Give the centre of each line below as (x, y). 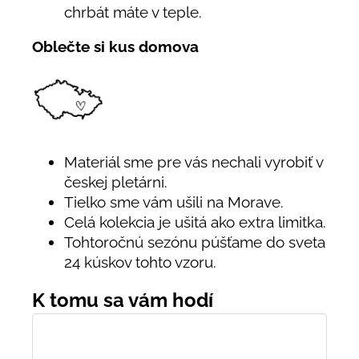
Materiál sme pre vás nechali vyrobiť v (194, 161)
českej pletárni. (116, 182)
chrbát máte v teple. (133, 12)
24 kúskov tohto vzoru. (140, 262)
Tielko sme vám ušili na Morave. (174, 202)
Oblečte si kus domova (115, 47)
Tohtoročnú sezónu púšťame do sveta (195, 242)
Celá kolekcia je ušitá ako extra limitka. (195, 222)
